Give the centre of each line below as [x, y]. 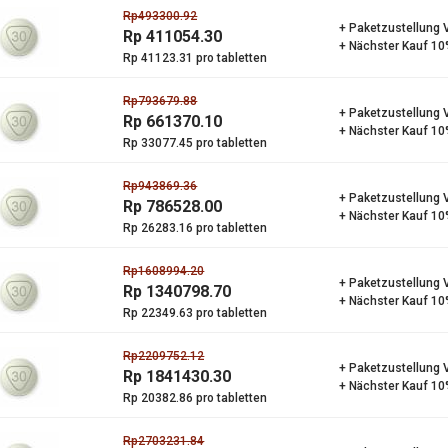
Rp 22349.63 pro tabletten [195, 313]
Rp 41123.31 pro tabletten [195, 58]
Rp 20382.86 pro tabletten [195, 398]
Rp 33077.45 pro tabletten [195, 143]
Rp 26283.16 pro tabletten [195, 228]
